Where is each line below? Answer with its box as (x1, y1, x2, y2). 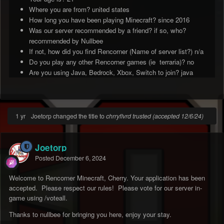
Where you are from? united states (29, 4, 129, 14)
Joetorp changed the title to (31, 111, 106, 121)
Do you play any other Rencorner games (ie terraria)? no (29, 56, 194, 66)
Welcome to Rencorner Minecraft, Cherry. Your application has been (9, 173, 205, 183)
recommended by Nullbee (29, 35, 103, 45)
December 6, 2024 (55, 153, 106, 163)
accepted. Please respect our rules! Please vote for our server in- (9, 183, 202, 193)
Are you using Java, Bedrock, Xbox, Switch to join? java (29, 67, 193, 77)
